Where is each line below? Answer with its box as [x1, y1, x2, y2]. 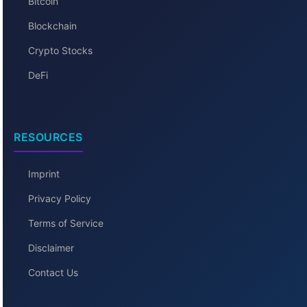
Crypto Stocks [28, 45, 93, 57]
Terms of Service [28, 217, 103, 230]
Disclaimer [28, 242, 74, 254]
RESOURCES [14, 130, 83, 145]
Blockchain [28, 20, 77, 32]
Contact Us [28, 267, 78, 279]
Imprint [28, 168, 60, 180]
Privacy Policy [28, 193, 91, 205]
